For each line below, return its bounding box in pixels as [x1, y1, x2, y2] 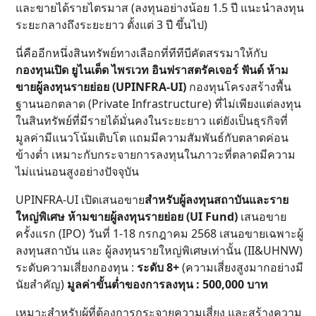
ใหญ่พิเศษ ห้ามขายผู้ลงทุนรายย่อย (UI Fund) [16, 209, 238, 224]
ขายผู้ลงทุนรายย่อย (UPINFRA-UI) [16, 79, 186, 95]
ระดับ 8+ [137, 260, 179, 275]
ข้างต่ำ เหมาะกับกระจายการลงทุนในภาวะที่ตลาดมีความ [16, 147, 296, 162]
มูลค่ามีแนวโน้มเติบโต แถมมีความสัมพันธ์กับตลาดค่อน [16, 130, 288, 145]
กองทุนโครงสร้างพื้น [186, 79, 291, 95]
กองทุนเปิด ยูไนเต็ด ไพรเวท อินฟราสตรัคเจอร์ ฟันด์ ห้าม [16, 62, 288, 78]
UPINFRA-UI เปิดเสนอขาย [16, 192, 145, 207]
